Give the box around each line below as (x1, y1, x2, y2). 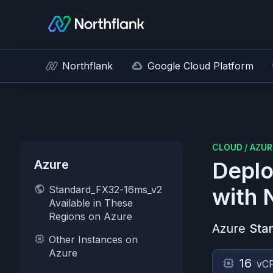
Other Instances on (49, 233, 138, 246)
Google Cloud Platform (147, 60, 253, 72)
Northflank (62, 60, 113, 72)
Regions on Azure (49, 210, 132, 222)
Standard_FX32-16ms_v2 (49, 183, 162, 196)
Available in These (49, 197, 133, 209)
